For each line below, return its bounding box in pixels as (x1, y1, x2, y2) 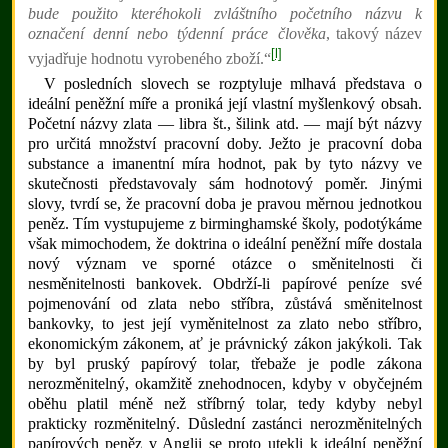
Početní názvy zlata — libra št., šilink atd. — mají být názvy (27, 115, 422, 133)
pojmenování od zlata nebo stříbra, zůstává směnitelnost (27, 295, 422, 313)
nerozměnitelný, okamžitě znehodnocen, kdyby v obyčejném (27, 375, 422, 393)
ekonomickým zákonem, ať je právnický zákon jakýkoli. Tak (27, 335, 422, 353)
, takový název (325, 24, 422, 42)
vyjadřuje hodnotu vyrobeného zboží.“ (27, 49, 271, 67)
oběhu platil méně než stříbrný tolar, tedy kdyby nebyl (27, 395, 422, 413)
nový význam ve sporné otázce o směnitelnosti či (27, 255, 422, 273)
